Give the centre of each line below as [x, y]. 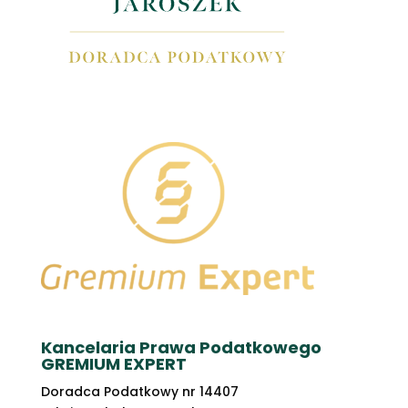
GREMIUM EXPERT [113, 363]
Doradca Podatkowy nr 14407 [139, 391]
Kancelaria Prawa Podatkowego [181, 347]
